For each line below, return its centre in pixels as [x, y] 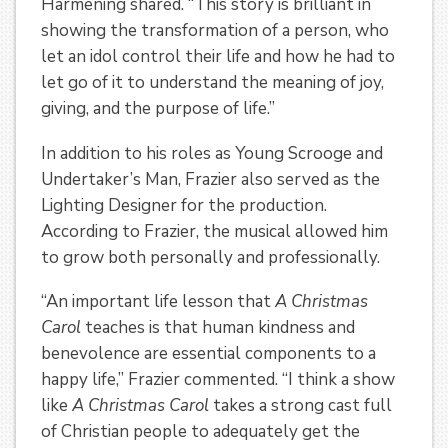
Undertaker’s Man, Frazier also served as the [210, 179]
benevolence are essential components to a [208, 354]
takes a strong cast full [300, 406]
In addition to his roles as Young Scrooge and [212, 153]
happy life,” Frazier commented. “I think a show [218, 380]
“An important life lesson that [158, 302]
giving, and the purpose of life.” [158, 109]
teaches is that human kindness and [218, 328]
